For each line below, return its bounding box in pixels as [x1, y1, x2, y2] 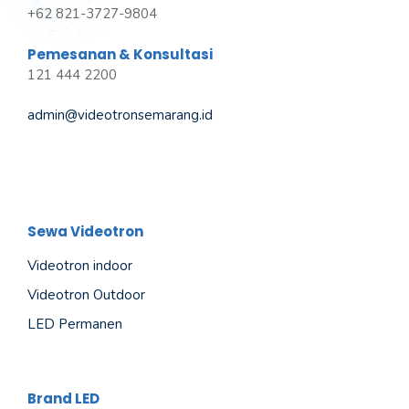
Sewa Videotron [27, 221, 143, 241]
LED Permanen [27, 314, 122, 333]
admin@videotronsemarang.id [27, 106, 213, 124]
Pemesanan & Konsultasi [27, 44, 213, 64]
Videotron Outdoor [27, 285, 145, 304]
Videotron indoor [27, 256, 132, 275]
